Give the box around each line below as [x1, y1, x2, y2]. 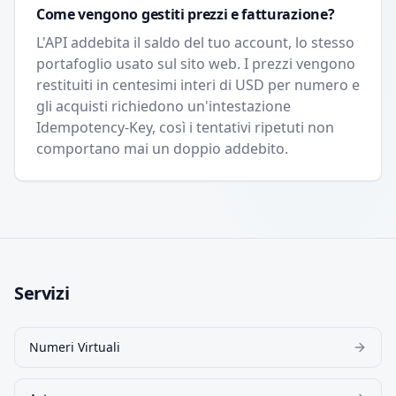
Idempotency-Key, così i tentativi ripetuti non [36, 118, 334, 137]
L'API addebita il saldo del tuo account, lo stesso [36, 33, 354, 52]
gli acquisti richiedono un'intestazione [36, 96, 291, 116]
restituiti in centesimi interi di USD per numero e [36, 75, 360, 95]
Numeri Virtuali [29, 339, 120, 355]
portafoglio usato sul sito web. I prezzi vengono [36, 54, 355, 73]
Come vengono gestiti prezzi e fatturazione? [36, 4, 335, 24]
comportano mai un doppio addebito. [36, 139, 288, 158]
